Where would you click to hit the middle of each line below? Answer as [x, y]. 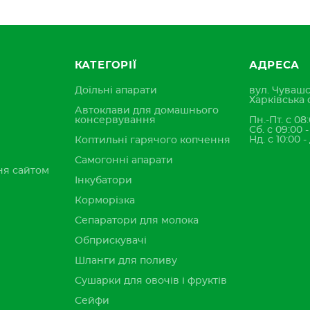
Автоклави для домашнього [146, 111]
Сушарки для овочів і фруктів [151, 281]
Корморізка [104, 201]
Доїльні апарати [116, 91]
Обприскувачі [110, 241]
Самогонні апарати [124, 161]
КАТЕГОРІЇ [106, 65]
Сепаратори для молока [136, 221]
